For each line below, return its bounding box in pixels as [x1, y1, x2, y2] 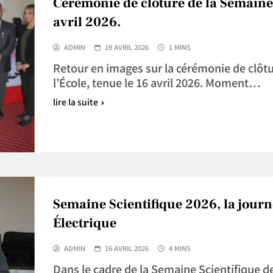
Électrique [52, 214, 116, 232]
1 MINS [168, 42, 191, 52]
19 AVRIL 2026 [104, 42, 149, 52]
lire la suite [52, 96, 98, 108]
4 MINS [168, 243, 191, 253]
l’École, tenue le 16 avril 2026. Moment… [52, 74, 260, 91]
